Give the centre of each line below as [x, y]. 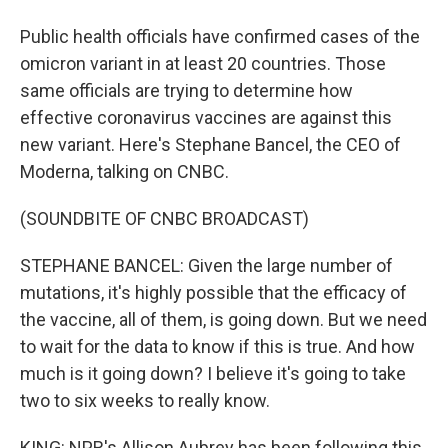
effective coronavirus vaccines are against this [206, 117]
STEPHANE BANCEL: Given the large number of [206, 265]
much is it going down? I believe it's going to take [213, 373]
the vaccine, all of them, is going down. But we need [223, 319]
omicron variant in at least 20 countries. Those [203, 63]
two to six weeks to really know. [145, 400]
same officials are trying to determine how [186, 90]
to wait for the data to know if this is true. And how [217, 346]
